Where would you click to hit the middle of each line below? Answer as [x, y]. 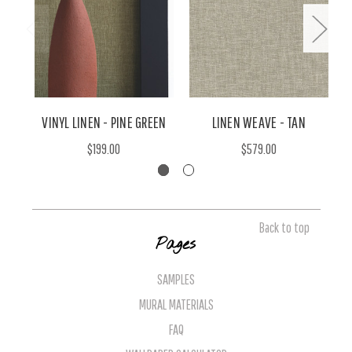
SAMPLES [176, 279]
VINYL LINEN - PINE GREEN [104, 122]
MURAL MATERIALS [176, 304]
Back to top [284, 227]
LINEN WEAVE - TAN [258, 122]
